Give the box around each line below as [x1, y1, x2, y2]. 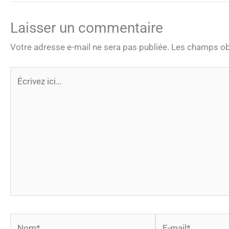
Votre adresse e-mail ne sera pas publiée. [10, 41, 169, 52]
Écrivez [10, 68, 37, 79]
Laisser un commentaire [10, 19, 163, 36]
